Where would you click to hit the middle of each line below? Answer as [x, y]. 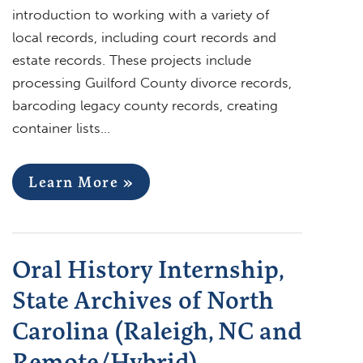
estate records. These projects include [132, 60]
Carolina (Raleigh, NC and [157, 330]
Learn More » [81, 181]
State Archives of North [143, 299]
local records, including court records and [144, 37]
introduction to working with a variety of [141, 14]
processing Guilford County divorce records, [152, 82]
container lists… [61, 128]
